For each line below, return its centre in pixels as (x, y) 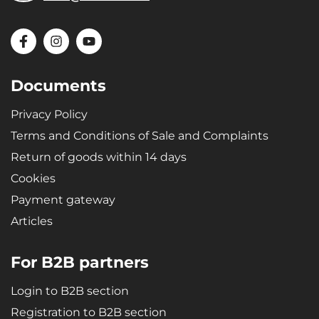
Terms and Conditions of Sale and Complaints (140, 136)
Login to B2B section (70, 291)
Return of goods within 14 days (99, 157)
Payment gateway (63, 200)
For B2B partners (80, 262)
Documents (58, 86)
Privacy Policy (49, 115)
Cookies (33, 179)
